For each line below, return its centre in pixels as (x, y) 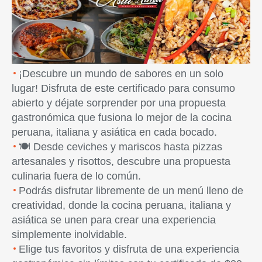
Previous (47, 6)
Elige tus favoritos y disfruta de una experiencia (129, 249)
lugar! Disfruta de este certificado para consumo (123, 88)
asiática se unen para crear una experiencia (114, 220)
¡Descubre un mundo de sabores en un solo (121, 73)
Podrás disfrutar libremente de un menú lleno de (131, 190)
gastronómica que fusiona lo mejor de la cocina (122, 117)
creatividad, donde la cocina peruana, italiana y (121, 205)
